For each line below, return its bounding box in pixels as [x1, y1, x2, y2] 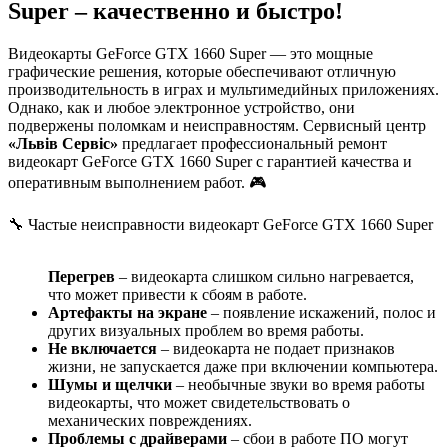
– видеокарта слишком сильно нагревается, [115, 267, 414, 285]
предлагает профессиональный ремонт [118, 134, 387, 152]
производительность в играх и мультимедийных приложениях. [8, 80, 439, 98]
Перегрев [48, 267, 115, 285]
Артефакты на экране [48, 303, 207, 321]
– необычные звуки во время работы [172, 375, 425, 393]
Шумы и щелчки [48, 375, 172, 393]
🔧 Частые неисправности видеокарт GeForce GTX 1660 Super [8, 215, 433, 233]
